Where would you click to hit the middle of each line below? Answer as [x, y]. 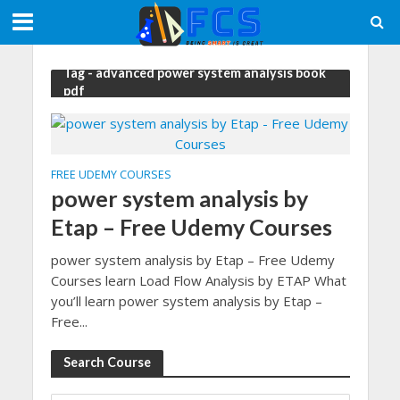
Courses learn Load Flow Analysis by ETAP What [198, 280]
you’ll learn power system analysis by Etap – [186, 300]
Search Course [107, 362]
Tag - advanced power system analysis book [194, 73]
